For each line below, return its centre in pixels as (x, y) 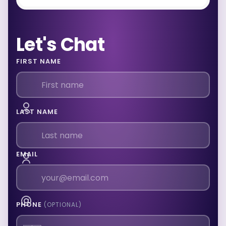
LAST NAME (37, 112)
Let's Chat (60, 45)
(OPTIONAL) (63, 205)
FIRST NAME (39, 62)
